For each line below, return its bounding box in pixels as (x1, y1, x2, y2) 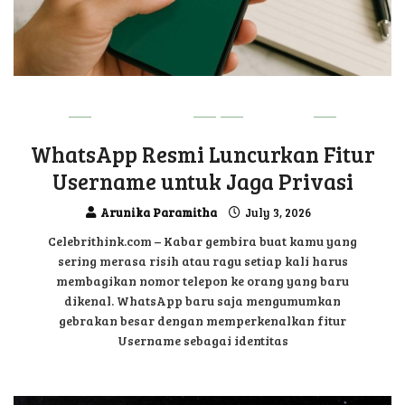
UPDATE (257, 109, 300, 125)
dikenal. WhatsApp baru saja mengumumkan (64, 291, 341, 309)
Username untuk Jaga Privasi (52, 165, 353, 196)
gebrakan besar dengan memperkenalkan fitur (59, 311, 346, 329)
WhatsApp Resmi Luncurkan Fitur (30, 138, 375, 169)
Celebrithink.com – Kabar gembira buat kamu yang (48, 231, 357, 250)
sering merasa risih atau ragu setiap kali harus (57, 251, 348, 269)
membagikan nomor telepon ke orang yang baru (56, 271, 349, 289)
